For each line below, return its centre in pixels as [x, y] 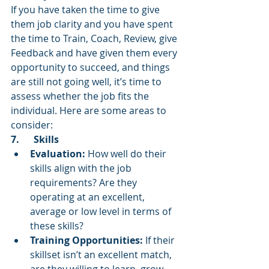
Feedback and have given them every [95, 53]
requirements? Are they [85, 183]
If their [160, 240]
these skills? [57, 226]
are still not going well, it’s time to [87, 82]
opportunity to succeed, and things [92, 67]
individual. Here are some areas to [90, 110]
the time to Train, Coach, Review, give [95, 38]
